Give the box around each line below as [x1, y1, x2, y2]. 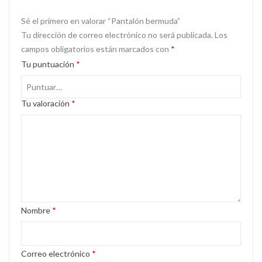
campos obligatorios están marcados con [21, 43, 171, 54]
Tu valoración [21, 98, 71, 108]
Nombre [21, 205, 52, 215]
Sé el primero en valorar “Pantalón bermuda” [21, 15, 180, 26]
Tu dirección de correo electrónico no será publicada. [21, 29, 213, 40]
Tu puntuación [21, 58, 76, 69]
